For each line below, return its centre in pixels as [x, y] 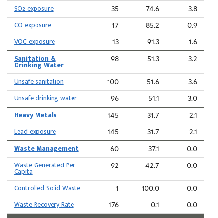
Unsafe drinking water [45, 98]
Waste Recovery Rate [44, 205]
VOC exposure [34, 42]
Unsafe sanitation [39, 82]
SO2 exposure [34, 9]
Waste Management [46, 149]
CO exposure [32, 25]
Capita [23, 172]
